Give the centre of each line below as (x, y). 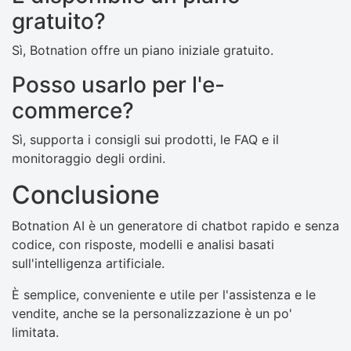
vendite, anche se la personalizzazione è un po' (152, 314)
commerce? (73, 111)
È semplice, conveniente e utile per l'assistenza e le (164, 295)
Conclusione (86, 195)
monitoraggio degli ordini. (89, 159)
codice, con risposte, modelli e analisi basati (143, 245)
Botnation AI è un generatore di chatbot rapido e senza (175, 226)
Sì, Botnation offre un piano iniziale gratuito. (143, 51)
